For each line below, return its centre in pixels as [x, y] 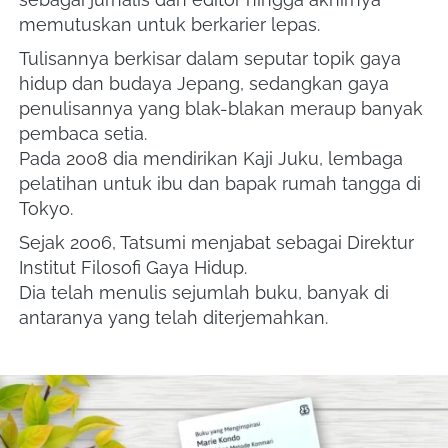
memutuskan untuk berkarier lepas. [172, 25]
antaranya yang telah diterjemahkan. [173, 318]
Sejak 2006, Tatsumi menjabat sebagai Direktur [216, 243]
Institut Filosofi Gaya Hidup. [135, 268]
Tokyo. [48, 209]
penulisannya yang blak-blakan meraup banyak [221, 109]
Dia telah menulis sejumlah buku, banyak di [204, 293]
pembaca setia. [85, 134]
